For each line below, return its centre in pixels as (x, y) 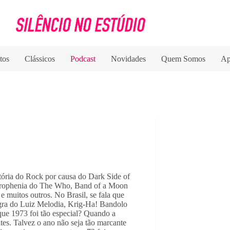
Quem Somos (184, 59)
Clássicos (40, 59)
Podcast (83, 59)
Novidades (129, 59)
